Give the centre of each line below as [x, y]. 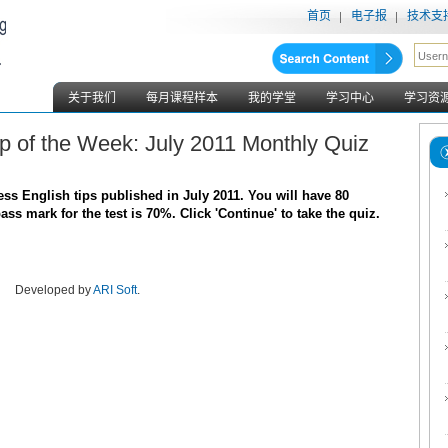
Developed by [53, 290]
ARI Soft [114, 290]
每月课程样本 [182, 98]
